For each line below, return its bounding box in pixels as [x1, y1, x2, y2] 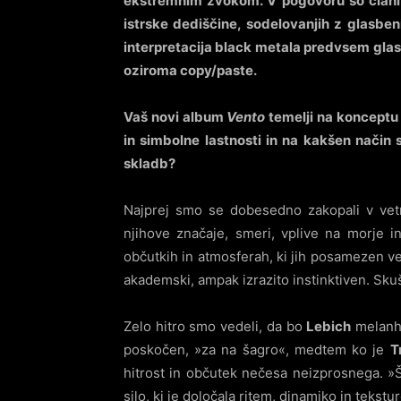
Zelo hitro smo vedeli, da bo [124, 318, 307, 335]
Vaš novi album [124, 108, 227, 125]
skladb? [124, 155, 175, 172]
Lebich [306, 318, 352, 335]
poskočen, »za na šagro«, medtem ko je [124, 341, 390, 358]
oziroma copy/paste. [124, 62, 257, 79]
